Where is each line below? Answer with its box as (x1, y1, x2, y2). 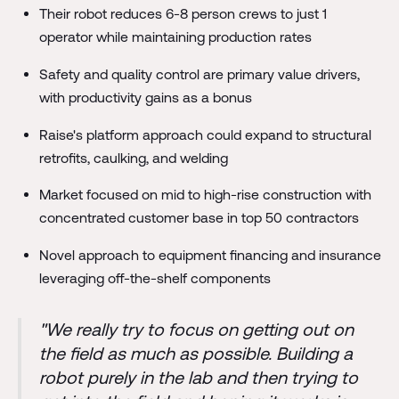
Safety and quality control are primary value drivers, (38, 65, 360, 82)
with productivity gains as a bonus (38, 88, 252, 105)
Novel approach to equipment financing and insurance (38, 247, 381, 264)
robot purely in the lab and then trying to (38, 368, 358, 388)
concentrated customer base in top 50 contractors (38, 209, 359, 226)
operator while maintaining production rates (38, 28, 312, 45)
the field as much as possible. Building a (38, 344, 353, 364)
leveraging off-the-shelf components (38, 270, 271, 287)
